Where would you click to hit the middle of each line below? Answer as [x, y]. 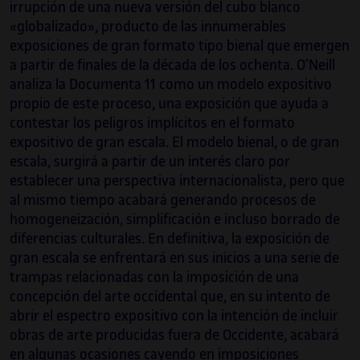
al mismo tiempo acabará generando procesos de [163, 200]
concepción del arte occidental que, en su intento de [170, 297]
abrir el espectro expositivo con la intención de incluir [174, 316]
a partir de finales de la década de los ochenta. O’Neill [172, 65]
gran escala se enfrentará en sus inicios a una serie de [174, 258]
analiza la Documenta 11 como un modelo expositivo [171, 84]
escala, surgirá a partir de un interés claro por [150, 162]
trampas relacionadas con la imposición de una [154, 277]
